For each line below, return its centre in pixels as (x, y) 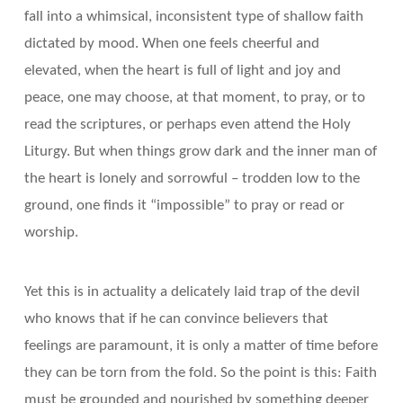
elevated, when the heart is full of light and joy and (182, 71)
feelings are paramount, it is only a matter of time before (201, 346)
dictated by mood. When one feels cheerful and (171, 44)
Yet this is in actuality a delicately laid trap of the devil (192, 292)
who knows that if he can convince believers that (176, 319)
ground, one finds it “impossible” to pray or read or (184, 206)
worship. (51, 233)
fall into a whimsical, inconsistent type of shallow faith (193, 17)
